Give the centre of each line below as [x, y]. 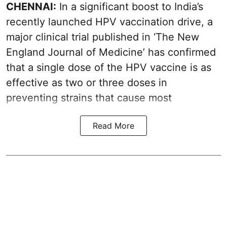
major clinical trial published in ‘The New [103, 37]
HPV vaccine [156, 67]
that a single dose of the [66, 67]
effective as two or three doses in [87, 82]
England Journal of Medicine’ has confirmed [111, 52]
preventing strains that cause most [89, 98]
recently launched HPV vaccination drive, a [109, 22]
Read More [113, 125]
